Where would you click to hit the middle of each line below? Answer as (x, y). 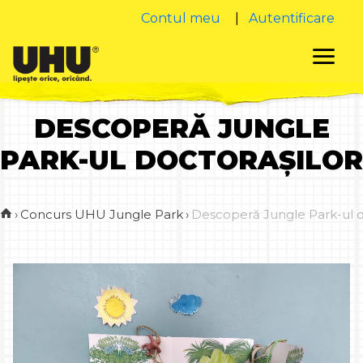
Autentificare (291, 18)
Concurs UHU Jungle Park (102, 215)
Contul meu (180, 18)
